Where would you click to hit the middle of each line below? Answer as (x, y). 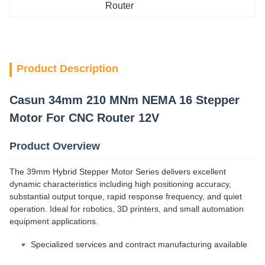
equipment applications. (54, 221)
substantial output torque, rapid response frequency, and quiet (126, 196)
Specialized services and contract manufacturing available (139, 244)
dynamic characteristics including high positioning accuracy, (120, 184)
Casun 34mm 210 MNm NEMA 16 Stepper (125, 100)
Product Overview (55, 146)
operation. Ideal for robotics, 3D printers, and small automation (127, 209)
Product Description (67, 69)
